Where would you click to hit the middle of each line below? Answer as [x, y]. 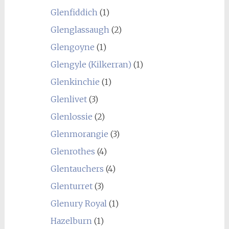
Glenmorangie [79, 134]
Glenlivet [68, 99]
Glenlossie [71, 117]
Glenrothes [73, 151]
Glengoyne [72, 47]
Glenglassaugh [80, 30]
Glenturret [71, 186]
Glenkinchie [75, 82]
